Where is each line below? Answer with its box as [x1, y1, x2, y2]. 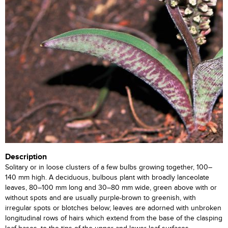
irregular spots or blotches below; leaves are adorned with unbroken [5, 204, 221, 212]
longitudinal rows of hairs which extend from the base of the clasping [5, 214, 222, 222]
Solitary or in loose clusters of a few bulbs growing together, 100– [5, 163, 212, 172]
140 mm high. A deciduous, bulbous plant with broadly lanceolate [5, 174, 209, 182]
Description [5, 152, 47, 162]
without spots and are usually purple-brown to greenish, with [5, 194, 196, 202]
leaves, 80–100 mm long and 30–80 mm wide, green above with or [5, 184, 217, 192]
